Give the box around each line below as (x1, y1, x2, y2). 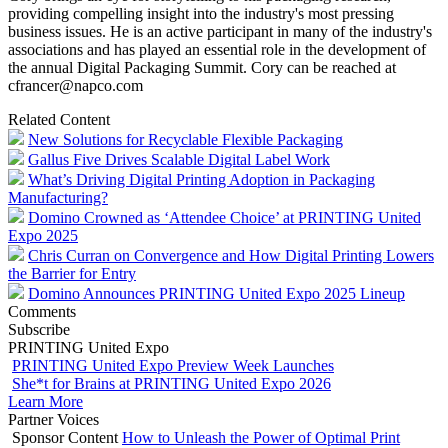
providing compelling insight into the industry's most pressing (8, 4, 394, 22)
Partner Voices (8, 410, 99, 428)
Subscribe (8, 320, 70, 338)
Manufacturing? (8, 188, 108, 206)
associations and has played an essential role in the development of (8, 40, 426, 58)
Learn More (8, 392, 83, 410)
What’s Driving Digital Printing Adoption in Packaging (28, 170, 375, 188)
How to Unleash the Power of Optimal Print (122, 428, 400, 446)
